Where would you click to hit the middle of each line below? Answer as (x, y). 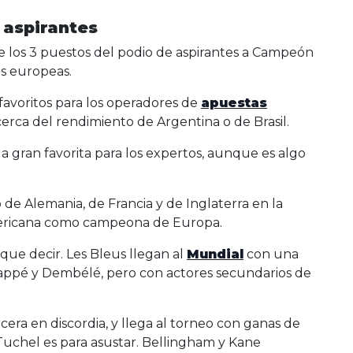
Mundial (215, 255)
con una (271, 255)
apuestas (234, 103)
